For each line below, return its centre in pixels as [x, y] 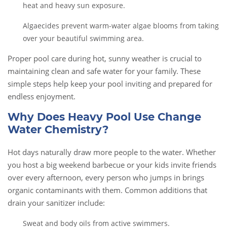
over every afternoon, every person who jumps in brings [106, 178]
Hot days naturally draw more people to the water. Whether [112, 152]
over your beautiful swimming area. [83, 39]
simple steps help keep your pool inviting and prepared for [110, 84]
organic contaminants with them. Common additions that [107, 190]
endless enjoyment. [42, 97]
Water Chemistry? [58, 130]
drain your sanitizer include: [56, 203]
